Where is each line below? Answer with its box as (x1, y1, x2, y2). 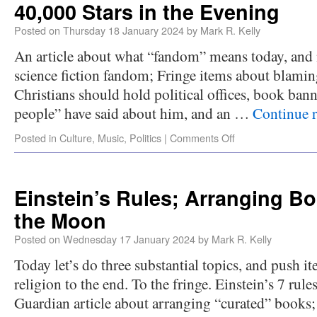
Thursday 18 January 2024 (63, 23, 184, 38)
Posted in (14, 130, 57, 145)
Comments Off (170, 130, 235, 145)
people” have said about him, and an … (14, 103, 253, 123)
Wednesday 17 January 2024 (63, 231, 195, 246)
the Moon (14, 206, 106, 235)
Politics (129, 130, 161, 145)
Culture (59, 130, 92, 145)
